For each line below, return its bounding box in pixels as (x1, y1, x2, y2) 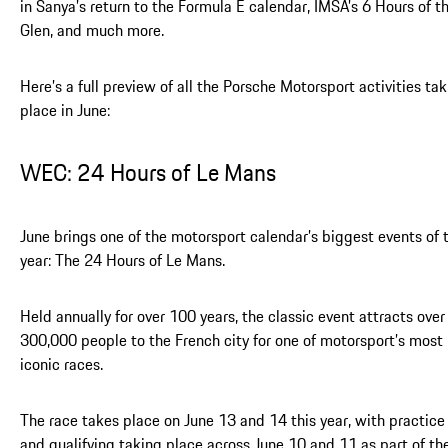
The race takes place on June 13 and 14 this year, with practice (20, 407, 445, 432)
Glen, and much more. (20, 17, 164, 42)
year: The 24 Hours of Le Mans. (20, 247, 225, 272)
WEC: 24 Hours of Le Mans (20, 154, 276, 190)
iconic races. (20, 351, 103, 376)
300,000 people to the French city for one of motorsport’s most (20, 327, 443, 352)
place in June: (20, 97, 110, 122)
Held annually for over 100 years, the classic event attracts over (20, 303, 445, 328)
